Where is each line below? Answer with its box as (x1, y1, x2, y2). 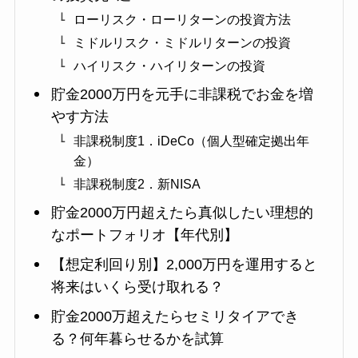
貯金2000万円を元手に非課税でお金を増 (50, 86, 313, 103)
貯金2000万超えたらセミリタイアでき (50, 308, 299, 325)
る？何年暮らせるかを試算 (50, 331, 224, 348)
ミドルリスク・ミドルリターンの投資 (73, 35, 291, 50)
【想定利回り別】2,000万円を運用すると (50, 257, 317, 273)
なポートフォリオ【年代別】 (50, 227, 238, 244)
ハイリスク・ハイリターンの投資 (73, 58, 265, 74)
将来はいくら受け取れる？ (50, 279, 224, 296)
